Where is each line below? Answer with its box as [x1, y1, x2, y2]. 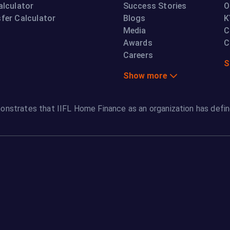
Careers [123, 50, 154, 60]
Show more [123, 71, 167, 81]
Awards [123, 37, 152, 48]
